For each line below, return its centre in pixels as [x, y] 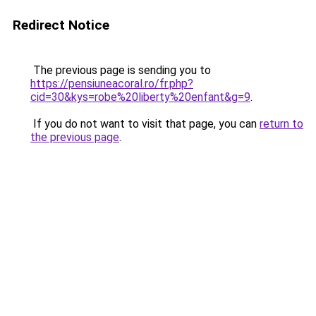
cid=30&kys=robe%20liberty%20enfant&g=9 [140, 97]
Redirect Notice [61, 25]
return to [281, 124]
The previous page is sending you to [121, 70]
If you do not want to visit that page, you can [145, 124]
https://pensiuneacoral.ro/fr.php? [112, 84]
